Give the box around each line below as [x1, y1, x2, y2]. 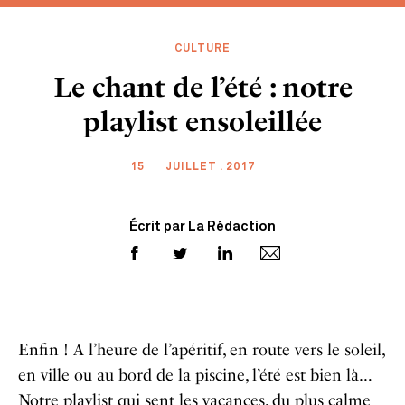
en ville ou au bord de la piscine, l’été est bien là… [18, 365, 371, 385]
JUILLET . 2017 [165, 162, 256, 173]
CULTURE [174, 43, 231, 54]
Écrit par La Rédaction [129, 221, 276, 234]
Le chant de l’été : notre [52, 71, 353, 104]
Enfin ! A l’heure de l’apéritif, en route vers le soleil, [18, 340, 384, 360]
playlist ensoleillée [83, 106, 322, 138]
